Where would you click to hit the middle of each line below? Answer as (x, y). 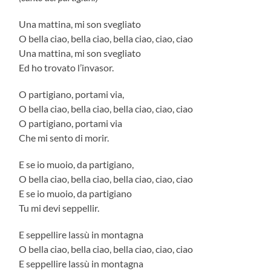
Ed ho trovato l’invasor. (67, 67)
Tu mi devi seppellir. (59, 207)
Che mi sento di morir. (64, 137)
